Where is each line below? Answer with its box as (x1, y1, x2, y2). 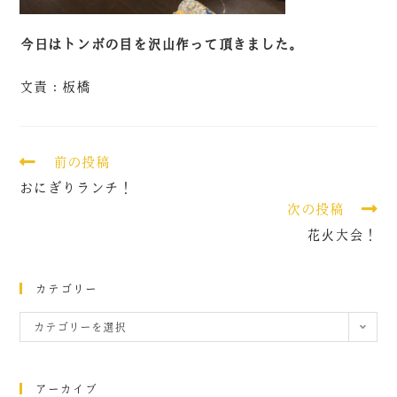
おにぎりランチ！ (19, 181, 134, 195)
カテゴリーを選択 (34, 321, 127, 332)
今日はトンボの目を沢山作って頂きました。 (19, 37, 304, 51)
